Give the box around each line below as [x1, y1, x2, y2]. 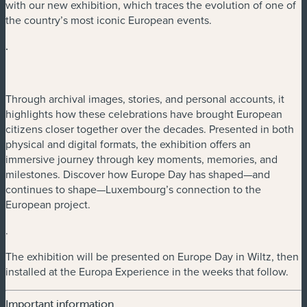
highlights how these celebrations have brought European [5, 106, 282, 121]
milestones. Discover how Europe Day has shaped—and [5, 166, 270, 182]
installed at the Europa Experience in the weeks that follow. [5, 263, 288, 279]
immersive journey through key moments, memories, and [5, 151, 278, 167]
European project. [5, 196, 90, 212]
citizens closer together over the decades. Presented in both [5, 121, 294, 136]
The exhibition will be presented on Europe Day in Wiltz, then [5, 248, 299, 264]
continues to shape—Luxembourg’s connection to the [5, 181, 261, 197]
